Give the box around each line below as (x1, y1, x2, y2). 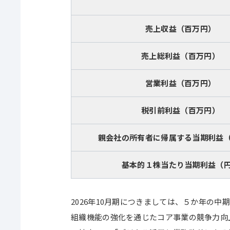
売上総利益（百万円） (141, 50, 220, 61)
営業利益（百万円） (145, 78, 216, 88)
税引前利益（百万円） (141, 105, 220, 116)
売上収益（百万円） (145, 23, 216, 34)
